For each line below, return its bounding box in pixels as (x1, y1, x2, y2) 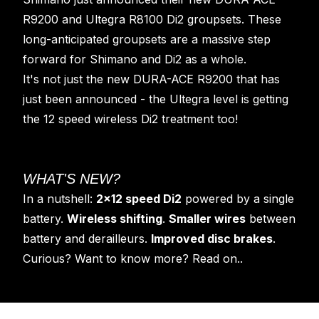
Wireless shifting (67, 211, 162, 226)
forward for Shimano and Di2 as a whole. (23, 52, 246, 66)
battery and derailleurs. (23, 231, 151, 246)
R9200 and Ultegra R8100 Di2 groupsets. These (23, 12, 281, 26)
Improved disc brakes (151, 231, 273, 246)
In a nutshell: (23, 192, 96, 206)
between (246, 211, 296, 226)
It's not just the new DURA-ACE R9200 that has (23, 72, 280, 86)
